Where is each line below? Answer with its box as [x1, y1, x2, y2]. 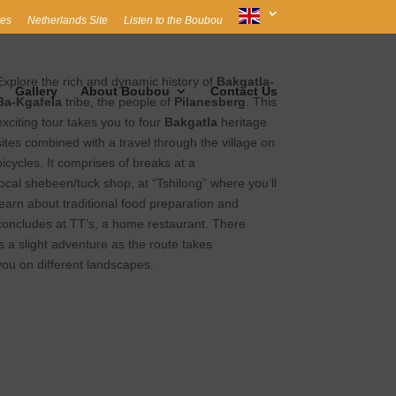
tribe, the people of [61, 94, 174, 109]
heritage [217, 114, 267, 129]
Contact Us [209, 84, 278, 98]
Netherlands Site [27, 14, 108, 27]
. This [245, 94, 277, 109]
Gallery [14, 84, 57, 98]
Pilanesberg [173, 94, 246, 109]
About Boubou [80, 84, 170, 98]
